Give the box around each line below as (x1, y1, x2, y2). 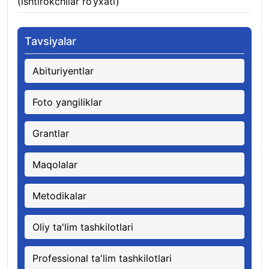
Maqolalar (32, 159, 77, 171)
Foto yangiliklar (32, 96, 102, 108)
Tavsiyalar (25, 35, 76, 47)
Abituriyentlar (32, 65, 94, 77)
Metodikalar (32, 190, 86, 202)
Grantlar (32, 127, 69, 139)
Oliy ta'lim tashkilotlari (32, 221, 133, 233)
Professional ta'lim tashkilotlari (32, 252, 172, 264)
